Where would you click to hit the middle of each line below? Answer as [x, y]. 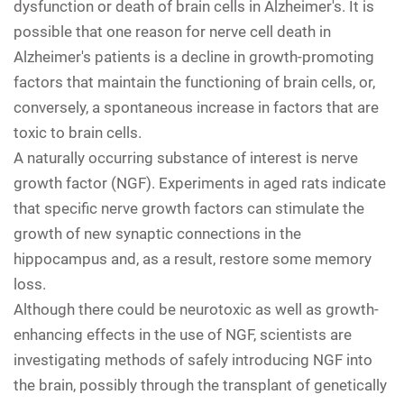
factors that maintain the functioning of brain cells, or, [194, 82]
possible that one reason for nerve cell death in [172, 31]
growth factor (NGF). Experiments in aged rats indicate [200, 183]
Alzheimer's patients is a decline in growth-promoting [194, 56]
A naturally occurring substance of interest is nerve [186, 157]
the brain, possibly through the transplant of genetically [200, 385]
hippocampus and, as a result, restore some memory [193, 258]
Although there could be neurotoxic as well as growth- [196, 309]
